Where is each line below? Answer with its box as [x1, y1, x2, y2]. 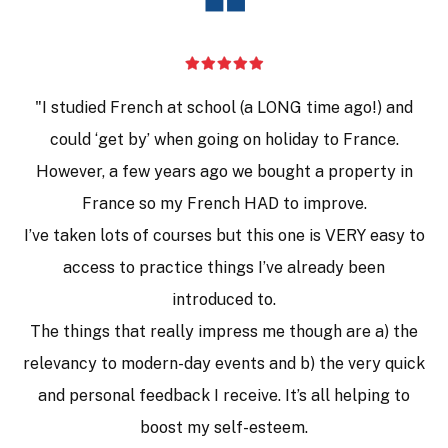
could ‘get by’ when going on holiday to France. [49, 129, 399, 149]
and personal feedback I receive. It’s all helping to [38, 385, 410, 405]
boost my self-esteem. [140, 417, 308, 437]
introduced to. [172, 289, 276, 309]
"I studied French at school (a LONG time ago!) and [35, 97, 413, 117]
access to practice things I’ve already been [63, 257, 385, 277]
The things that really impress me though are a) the [30, 321, 418, 341]
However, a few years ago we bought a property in [35, 161, 413, 181]
